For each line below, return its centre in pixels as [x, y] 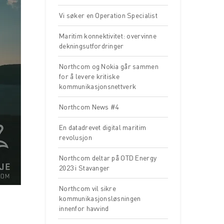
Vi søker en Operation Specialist [108, 15]
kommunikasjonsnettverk [98, 86]
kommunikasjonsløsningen [100, 198]
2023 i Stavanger [84, 168]
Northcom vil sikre [88, 188]
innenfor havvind [84, 208]
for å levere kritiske [89, 76]
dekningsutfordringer [91, 46]
